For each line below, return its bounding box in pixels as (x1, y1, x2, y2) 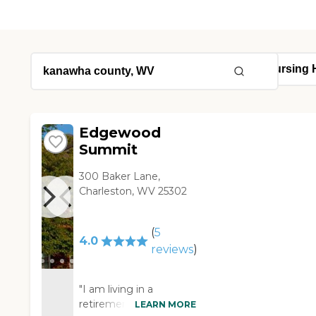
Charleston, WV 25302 (79, 185, 188, 198)
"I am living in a (79, 283, 154, 296)
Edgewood (79, 124, 162, 142)
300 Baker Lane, (79, 170, 161, 183)
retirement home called (79, 298, 197, 311)
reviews (150, 243, 193, 257)
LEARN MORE (134, 298, 196, 310)
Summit (79, 141, 138, 159)
